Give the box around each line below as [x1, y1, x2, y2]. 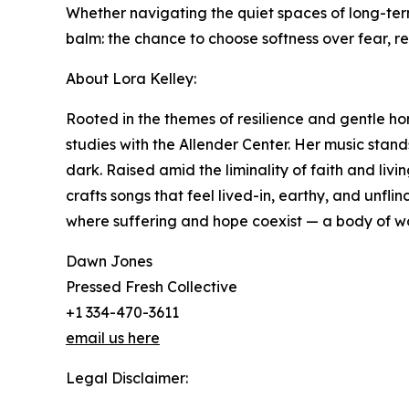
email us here [66, 329, 160, 348]
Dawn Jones [66, 252, 152, 271]
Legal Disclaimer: [66, 369, 188, 388]
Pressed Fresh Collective [66, 278, 237, 297]
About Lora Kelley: [66, 69, 196, 89]
